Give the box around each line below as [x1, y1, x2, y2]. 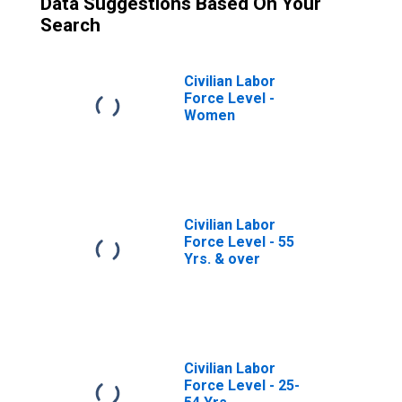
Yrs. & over [184, 250, 260, 267]
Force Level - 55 [184, 233, 294, 250]
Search [40, 14, 100, 36]
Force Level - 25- [184, 377, 300, 394]
